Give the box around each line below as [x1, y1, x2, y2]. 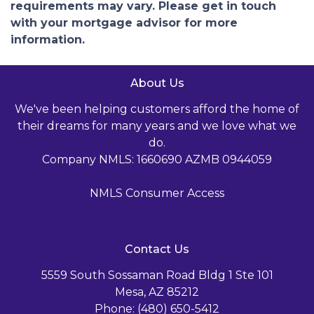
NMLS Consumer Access [90, 186, 224, 200]
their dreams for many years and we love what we [18, 118, 296, 132]
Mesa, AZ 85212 [115, 285, 199, 299]
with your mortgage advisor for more [11, 15, 238, 29]
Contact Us [125, 242, 189, 256]
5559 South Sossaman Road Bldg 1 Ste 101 [41, 268, 273, 282]
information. [11, 32, 85, 46]
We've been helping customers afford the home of [15, 102, 299, 116]
